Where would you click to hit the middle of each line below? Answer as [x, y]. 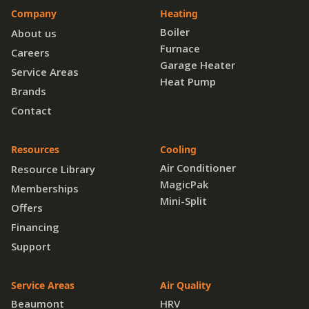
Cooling [178, 149]
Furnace [180, 48]
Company [34, 13]
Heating [179, 13]
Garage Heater [198, 64]
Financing [35, 227]
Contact [31, 110]
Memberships [45, 188]
